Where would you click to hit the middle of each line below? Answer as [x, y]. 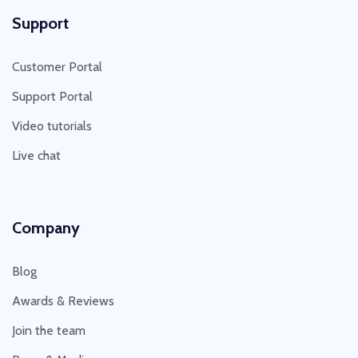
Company [46, 227]
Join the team [49, 330]
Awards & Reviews [63, 300]
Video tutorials [52, 125]
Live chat [36, 155]
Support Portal [52, 96]
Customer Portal [57, 66]
